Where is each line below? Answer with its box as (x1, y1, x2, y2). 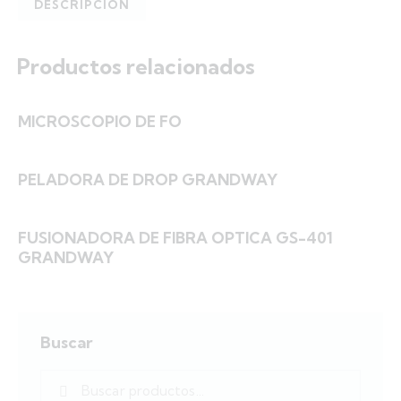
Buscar (40, 332, 93, 354)
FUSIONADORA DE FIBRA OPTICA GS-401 (18, 228, 333, 248)
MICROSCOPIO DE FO (18, 112, 182, 132)
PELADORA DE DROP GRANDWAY (18, 170, 277, 190)
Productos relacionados (17, 53, 255, 81)
